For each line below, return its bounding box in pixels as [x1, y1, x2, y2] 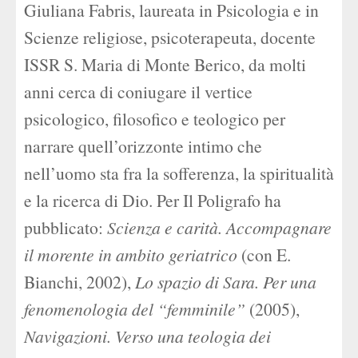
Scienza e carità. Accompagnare [107, 216, 332, 239]
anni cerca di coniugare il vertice [24, 80, 253, 103]
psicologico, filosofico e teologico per [24, 107, 285, 130]
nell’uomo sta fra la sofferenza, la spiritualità [24, 161, 334, 185]
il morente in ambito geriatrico [24, 243, 237, 266]
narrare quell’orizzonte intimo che [24, 134, 262, 157]
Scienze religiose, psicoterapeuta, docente [24, 26, 316, 49]
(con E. [237, 243, 291, 266]
